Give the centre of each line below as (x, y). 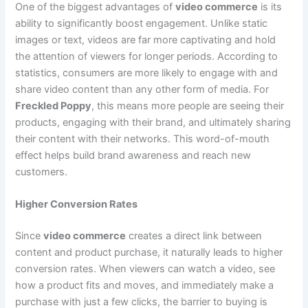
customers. (42, 172)
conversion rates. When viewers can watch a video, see (145, 269)
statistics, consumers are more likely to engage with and (147, 73)
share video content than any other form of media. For (142, 89)
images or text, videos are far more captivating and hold (146, 40)
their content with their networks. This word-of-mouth (143, 139)
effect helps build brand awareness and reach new (133, 155)
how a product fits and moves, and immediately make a (145, 286)
